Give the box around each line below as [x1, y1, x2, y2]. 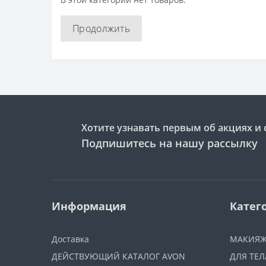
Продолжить [72, 22, 130, 35]
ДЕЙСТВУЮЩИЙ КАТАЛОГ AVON [52, 251, 185, 262]
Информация [52, 199, 126, 213]
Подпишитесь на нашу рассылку [81, 136, 258, 150]
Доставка [52, 233, 89, 245]
